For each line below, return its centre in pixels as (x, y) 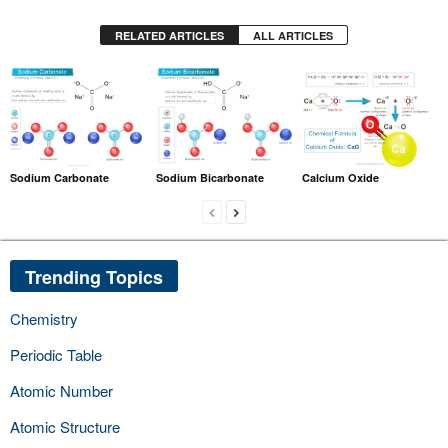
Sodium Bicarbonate (209, 177)
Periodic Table (56, 354)
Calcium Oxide (340, 177)
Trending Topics (94, 276)
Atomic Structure (65, 426)
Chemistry (44, 318)
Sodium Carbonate (59, 177)
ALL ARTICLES (293, 36)
